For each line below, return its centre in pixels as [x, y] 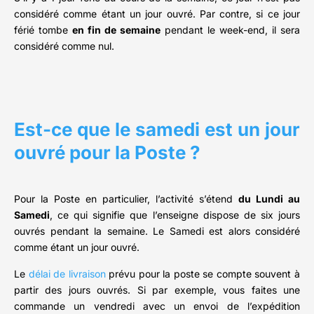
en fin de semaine [116, 30]
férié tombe [43, 30]
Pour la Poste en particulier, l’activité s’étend [126, 199]
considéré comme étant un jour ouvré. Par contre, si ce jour [157, 14]
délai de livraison [67, 274]
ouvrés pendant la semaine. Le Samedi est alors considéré [157, 231]
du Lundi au [269, 199]
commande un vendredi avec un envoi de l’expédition [157, 306]
